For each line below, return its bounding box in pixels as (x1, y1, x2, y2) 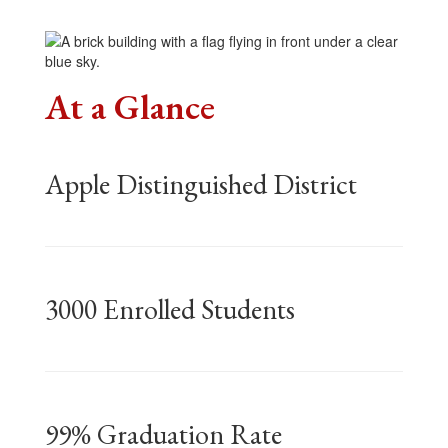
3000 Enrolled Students (45, 290, 295, 327)
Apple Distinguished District (45, 165, 363, 202)
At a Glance (45, 82, 215, 130)
